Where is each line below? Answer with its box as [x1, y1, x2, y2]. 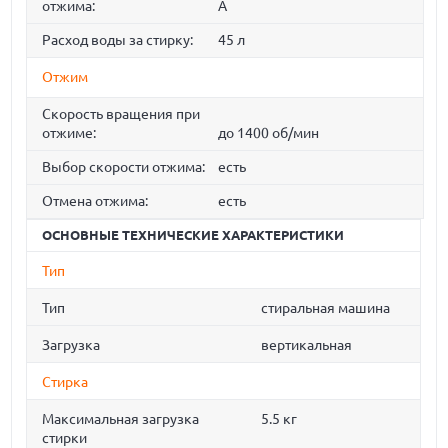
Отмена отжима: [42, 193, 149, 210]
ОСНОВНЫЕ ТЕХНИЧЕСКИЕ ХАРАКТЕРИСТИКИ [42, 228, 345, 243]
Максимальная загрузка [42, 411, 200, 428]
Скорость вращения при [42, 106, 201, 123]
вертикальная [261, 337, 353, 354]
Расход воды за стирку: [42, 32, 194, 49]
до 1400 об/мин [217, 125, 319, 142]
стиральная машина [261, 300, 391, 317]
